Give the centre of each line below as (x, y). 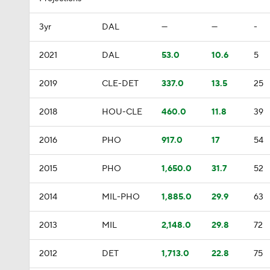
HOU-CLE (122, 112)
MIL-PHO (121, 197)
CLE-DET (120, 84)
